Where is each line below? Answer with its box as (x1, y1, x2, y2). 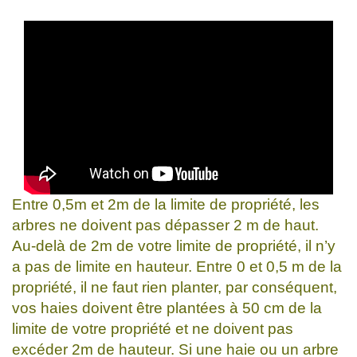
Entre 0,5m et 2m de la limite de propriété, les (12, 195, 320, 213)
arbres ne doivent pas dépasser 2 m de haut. (12, 216, 319, 233)
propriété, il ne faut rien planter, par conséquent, (12, 278, 337, 296)
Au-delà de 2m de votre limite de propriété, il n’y (12, 237, 335, 254)
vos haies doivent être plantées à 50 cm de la (12, 299, 322, 316)
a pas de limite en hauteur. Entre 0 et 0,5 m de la (12, 257, 342, 275)
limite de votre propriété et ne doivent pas (12, 320, 293, 337)
